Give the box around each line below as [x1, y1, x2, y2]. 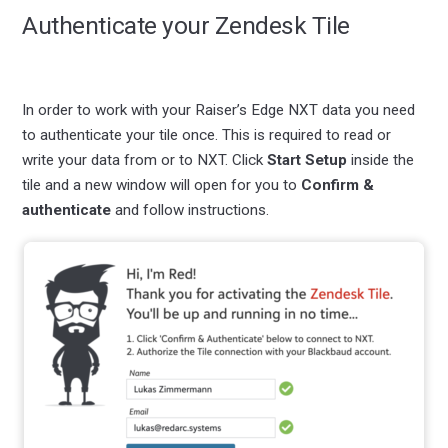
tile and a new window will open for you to [22, 175, 302, 194]
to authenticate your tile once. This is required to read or [22, 125, 392, 144]
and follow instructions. [111, 200, 270, 219]
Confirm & [301, 175, 375, 194]
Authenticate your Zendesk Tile [22, 10, 350, 40]
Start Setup [267, 150, 348, 169]
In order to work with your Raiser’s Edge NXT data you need [22, 100, 416, 119]
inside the [347, 150, 415, 169]
